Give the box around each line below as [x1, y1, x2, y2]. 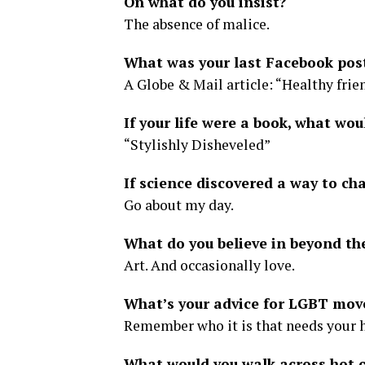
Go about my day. [124, 196, 234, 214]
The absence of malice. [124, 15, 270, 33]
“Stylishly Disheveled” [124, 135, 270, 154]
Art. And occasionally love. [124, 256, 295, 275]
